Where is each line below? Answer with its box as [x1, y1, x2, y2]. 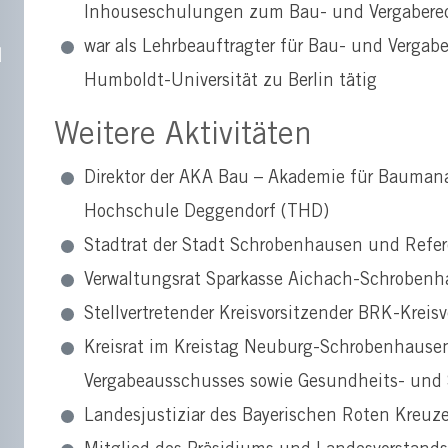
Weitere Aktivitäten [54, 121, 312, 153]
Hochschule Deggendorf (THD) [84, 203, 329, 222]
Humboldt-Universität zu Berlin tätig [84, 72, 377, 91]
